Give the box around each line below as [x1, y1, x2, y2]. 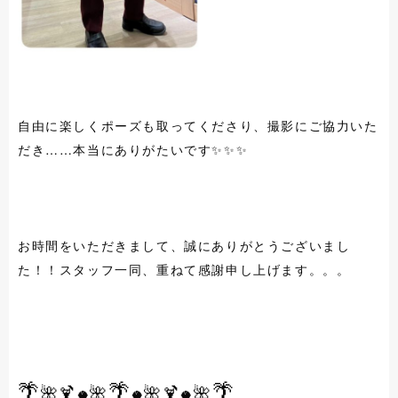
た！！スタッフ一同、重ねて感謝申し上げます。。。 [18, 260, 351, 279]
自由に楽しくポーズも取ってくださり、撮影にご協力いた [18, 116, 378, 135]
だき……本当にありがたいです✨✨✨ [18, 140, 249, 159]
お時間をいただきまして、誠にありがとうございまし [18, 236, 351, 255]
